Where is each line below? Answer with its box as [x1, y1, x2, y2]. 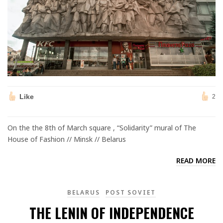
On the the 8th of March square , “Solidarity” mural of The [7, 123, 196, 132]
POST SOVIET [106, 188, 156, 197]
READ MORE [176, 156, 216, 165]
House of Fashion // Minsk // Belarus [7, 134, 126, 144]
